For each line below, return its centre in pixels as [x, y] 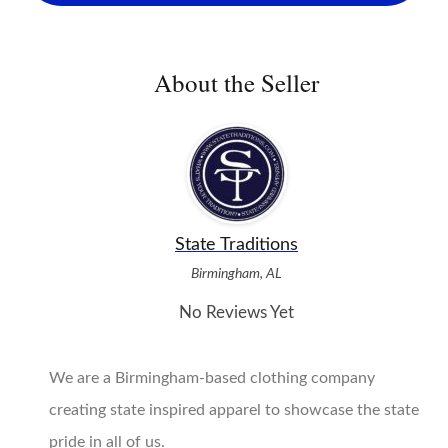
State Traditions [236, 244]
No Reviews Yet [236, 313]
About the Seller [236, 83]
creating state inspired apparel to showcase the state [234, 410]
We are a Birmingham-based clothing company [212, 378]
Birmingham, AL [236, 273]
